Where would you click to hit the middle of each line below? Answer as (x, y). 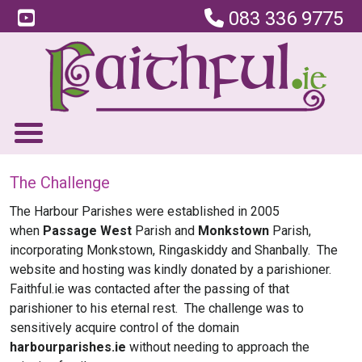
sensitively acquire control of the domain (124, 328)
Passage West (87, 231)
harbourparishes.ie (68, 347)
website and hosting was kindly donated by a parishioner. (172, 269)
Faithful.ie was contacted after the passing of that (149, 289)
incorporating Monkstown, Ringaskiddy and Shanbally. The (174, 250)
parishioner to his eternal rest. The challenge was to (157, 308)
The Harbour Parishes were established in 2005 (145, 211)
